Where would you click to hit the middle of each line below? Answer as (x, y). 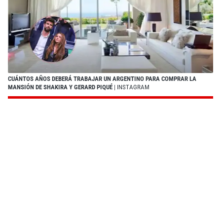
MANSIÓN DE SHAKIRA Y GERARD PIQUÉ (60, 87)
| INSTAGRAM (131, 87)
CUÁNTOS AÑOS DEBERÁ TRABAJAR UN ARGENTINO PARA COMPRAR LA (102, 78)
